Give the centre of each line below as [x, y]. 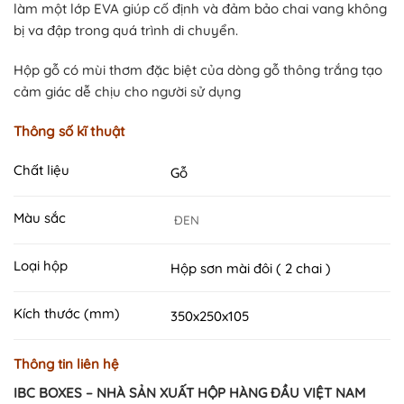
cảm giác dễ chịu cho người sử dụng [127, 91]
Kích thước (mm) [67, 313]
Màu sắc [40, 217]
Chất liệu [41, 170]
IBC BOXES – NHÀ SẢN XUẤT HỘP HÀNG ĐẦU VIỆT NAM [189, 392]
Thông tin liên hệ [66, 364]
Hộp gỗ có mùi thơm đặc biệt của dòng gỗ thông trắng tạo [198, 69]
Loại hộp [41, 265]
